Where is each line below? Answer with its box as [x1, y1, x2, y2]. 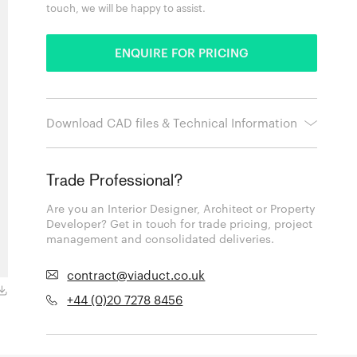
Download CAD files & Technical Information [46, 115, 298, 130]
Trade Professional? [46, 173, 183, 190]
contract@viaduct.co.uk [67, 267, 206, 282]
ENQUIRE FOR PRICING [115, 45, 249, 60]
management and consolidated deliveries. [46, 232, 275, 246]
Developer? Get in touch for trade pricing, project [46, 217, 313, 231]
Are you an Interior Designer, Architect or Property [46, 202, 316, 216]
